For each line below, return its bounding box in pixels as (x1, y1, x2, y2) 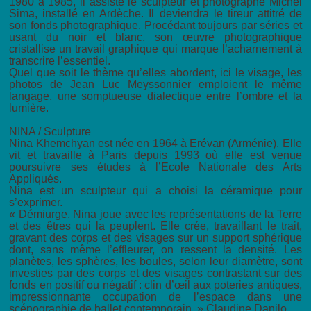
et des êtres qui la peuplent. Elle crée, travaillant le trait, (9, 220, 302, 233)
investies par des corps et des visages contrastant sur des (9, 267, 302, 280)
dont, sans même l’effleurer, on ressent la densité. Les (9, 244, 302, 256)
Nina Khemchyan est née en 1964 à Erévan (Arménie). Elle (9, 137, 302, 150)
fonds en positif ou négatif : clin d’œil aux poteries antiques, (9, 279, 302, 292)
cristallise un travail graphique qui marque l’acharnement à (9, 43, 302, 56)
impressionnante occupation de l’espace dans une (9, 291, 302, 303)
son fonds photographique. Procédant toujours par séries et (9, 19, 302, 32)
